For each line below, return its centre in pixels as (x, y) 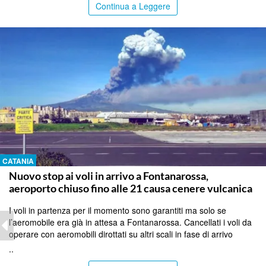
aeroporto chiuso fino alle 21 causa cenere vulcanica (131, 188)
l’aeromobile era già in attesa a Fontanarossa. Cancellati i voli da (130, 222)
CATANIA (18, 161)
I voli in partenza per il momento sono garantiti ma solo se (118, 210)
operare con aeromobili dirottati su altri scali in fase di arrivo (121, 234)
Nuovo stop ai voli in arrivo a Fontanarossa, (109, 176)
